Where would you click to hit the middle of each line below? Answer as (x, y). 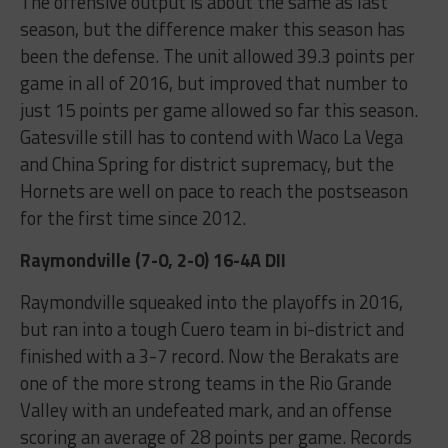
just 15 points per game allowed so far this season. (218, 109)
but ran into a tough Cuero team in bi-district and (211, 328)
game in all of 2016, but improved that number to (213, 82)
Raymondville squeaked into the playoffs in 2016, (211, 301)
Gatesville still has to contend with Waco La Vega (211, 136)
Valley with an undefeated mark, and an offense (205, 409)
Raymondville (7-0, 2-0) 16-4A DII (152, 259)
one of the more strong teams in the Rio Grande (205, 382)
